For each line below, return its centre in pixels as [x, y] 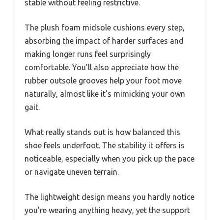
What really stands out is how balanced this [102, 132]
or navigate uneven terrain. [72, 172]
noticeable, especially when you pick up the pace [110, 159]
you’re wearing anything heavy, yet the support [107, 210]
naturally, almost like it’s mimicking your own [105, 94]
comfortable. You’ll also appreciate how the [102, 68]
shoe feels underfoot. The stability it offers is [105, 146]
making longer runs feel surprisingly [88, 54]
